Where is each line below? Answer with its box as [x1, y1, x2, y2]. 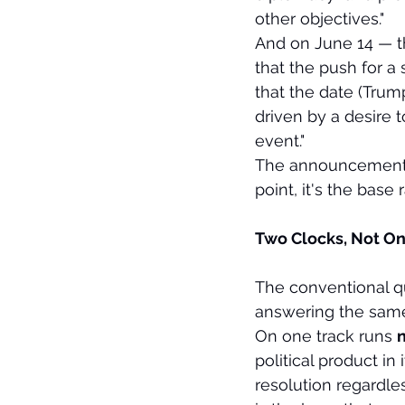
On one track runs [255, 326, 397, 346]
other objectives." [255, 9, 384, 29]
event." [255, 131, 305, 151]
